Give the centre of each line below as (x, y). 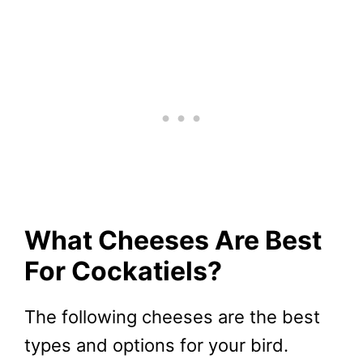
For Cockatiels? (123, 271)
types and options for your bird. (156, 345)
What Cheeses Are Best (173, 240)
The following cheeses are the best (172, 316)
